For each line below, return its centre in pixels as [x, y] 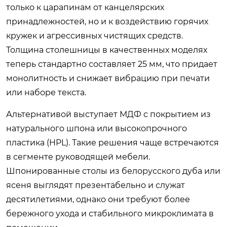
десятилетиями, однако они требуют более [98, 199]
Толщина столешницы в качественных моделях [107, 50]
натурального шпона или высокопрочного [97, 128]
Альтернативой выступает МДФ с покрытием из [108, 114]
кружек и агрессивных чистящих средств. [94, 35]
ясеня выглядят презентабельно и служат [96, 185]
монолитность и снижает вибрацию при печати [108, 78]
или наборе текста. [46, 92]
